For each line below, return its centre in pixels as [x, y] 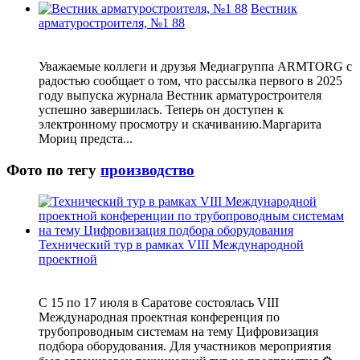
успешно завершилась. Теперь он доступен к [161, 110]
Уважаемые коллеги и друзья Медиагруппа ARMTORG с [195, 67]
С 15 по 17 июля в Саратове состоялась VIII [159, 302]
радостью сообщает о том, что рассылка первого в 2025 [190, 81]
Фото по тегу [53, 170]
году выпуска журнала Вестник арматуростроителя [180, 96]
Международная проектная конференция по [159, 317]
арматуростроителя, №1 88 [112, 23]
